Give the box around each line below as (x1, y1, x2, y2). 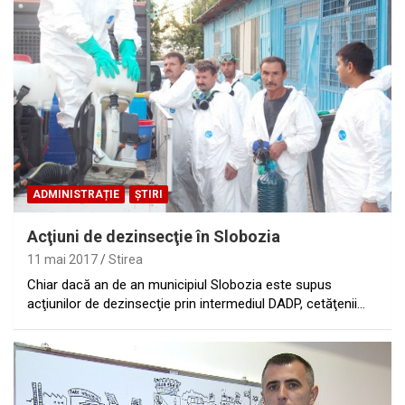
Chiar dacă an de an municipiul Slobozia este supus (27, 277, 332, 294)
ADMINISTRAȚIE (33, 188, 119, 202)
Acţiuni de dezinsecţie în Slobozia (27, 227, 280, 247)
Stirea (108, 252, 143, 268)
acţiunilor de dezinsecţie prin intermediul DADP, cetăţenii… (27, 296, 365, 313)
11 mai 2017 (27, 252, 98, 268)
